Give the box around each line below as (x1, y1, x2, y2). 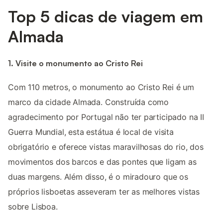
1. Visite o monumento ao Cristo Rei (8, 58, 143, 68)
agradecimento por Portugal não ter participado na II (8, 111, 204, 122)
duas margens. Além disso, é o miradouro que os (8, 171, 188, 182)
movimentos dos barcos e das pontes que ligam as (8, 156, 197, 167)
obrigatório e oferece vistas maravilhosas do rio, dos (8, 141, 204, 152)
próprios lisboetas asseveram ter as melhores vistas (8, 186, 200, 197)
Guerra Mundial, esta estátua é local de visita (8, 126, 174, 137)
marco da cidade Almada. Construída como (8, 97, 169, 107)
